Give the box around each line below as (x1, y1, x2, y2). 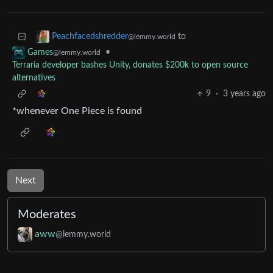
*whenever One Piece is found (12, 106, 142, 116)
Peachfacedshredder (52, 32, 128, 41)
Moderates (18, 208, 76, 221)
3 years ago (223, 90, 266, 99)
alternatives (12, 74, 55, 83)
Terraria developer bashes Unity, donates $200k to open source (12, 61, 248, 70)
